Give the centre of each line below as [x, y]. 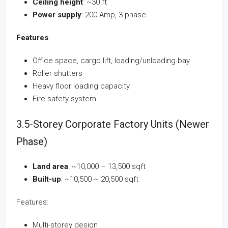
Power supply [57, 15]
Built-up [47, 179]
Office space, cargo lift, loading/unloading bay [111, 61]
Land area [50, 167]
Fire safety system [64, 99]
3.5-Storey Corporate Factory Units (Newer [113, 124]
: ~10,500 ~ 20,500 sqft [100, 179]
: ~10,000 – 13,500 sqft [107, 167]
